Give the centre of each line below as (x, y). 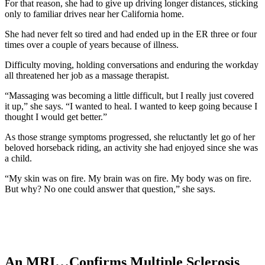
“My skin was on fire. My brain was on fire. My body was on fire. (128, 178)
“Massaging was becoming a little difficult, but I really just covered (129, 95)
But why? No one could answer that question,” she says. (110, 189)
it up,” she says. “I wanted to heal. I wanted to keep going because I (131, 106)
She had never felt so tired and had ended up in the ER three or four (131, 34)
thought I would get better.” (56, 117)
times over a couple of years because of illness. (92, 44)
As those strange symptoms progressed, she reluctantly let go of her (130, 137)
